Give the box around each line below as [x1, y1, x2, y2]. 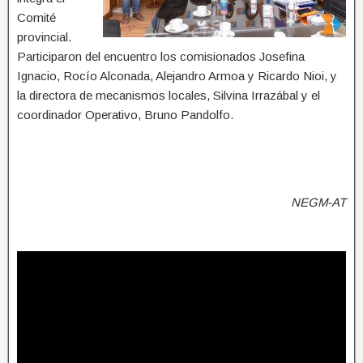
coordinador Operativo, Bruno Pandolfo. [17, 107, 233, 122]
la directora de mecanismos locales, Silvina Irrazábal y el [17, 88, 320, 102]
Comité [17, 10, 56, 24]
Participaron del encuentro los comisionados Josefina [17, 49, 305, 63]
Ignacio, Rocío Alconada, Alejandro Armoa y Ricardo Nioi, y [17, 68, 337, 83]
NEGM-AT [291, 194, 346, 209]
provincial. [17, 29, 71, 44]
